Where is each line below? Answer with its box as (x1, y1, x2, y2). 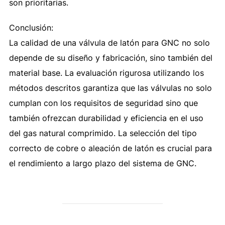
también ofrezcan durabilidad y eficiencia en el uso (9, 113, 203, 123)
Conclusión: (9, 22, 53, 33)
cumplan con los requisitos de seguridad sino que (9, 97, 198, 108)
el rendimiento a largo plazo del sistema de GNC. (9, 158, 196, 168)
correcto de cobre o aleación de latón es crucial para (9, 143, 212, 153)
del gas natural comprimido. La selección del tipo (9, 128, 197, 138)
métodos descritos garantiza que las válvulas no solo (9, 82, 212, 93)
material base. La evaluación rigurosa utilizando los (9, 67, 204, 78)
